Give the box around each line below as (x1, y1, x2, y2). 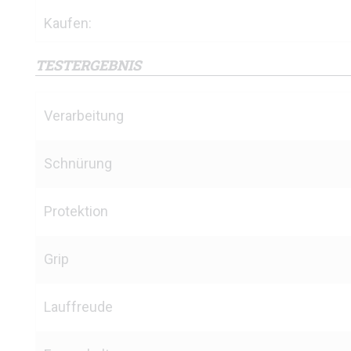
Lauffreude (44, 299, 113, 315)
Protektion (44, 203, 108, 219)
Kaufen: (44, 15, 92, 31)
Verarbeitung (44, 107, 124, 124)
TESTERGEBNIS (35, 56, 141, 74)
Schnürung (44, 155, 112, 172)
